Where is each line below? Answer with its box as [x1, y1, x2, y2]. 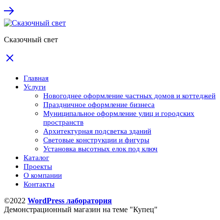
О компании [24, 171, 62, 179]
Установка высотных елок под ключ [43, 144, 158, 153]
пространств [43, 118, 83, 126]
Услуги [24, 82, 46, 91]
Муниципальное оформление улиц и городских [43, 109, 194, 117]
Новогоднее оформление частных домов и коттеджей [43, 91, 216, 100]
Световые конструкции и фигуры [43, 136, 149, 144]
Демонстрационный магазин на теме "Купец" [4, 205, 158, 214]
